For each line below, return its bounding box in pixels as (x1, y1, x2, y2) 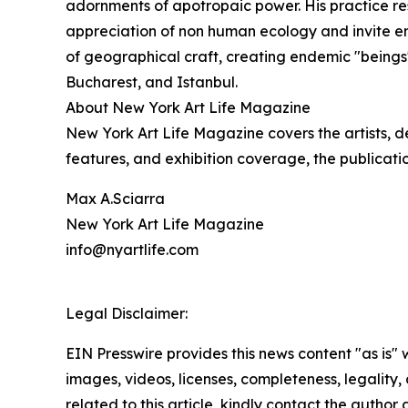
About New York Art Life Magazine (66, 98, 311, 117)
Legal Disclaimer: (66, 304, 188, 323)
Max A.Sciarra (66, 189, 165, 209)
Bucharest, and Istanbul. (66, 73, 238, 92)
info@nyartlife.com (66, 240, 199, 260)
